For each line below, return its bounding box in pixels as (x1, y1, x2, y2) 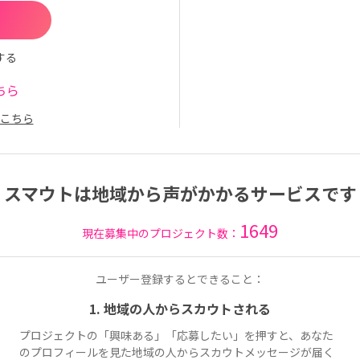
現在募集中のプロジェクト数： (82, 225, 239, 241)
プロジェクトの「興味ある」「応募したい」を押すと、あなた (19, 326, 333, 343)
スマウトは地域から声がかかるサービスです (3, 180, 357, 206)
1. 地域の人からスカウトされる (89, 298, 271, 318)
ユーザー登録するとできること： (96, 270, 264, 287)
